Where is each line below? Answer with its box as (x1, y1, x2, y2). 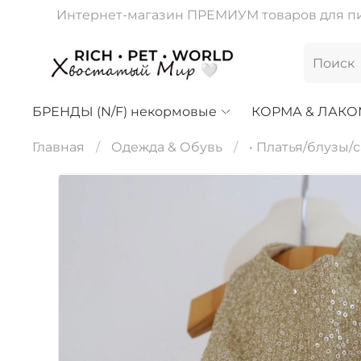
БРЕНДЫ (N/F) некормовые (32, 103, 217, 119)
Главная (32, 139, 85, 155)
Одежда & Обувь (111, 139, 222, 155)
